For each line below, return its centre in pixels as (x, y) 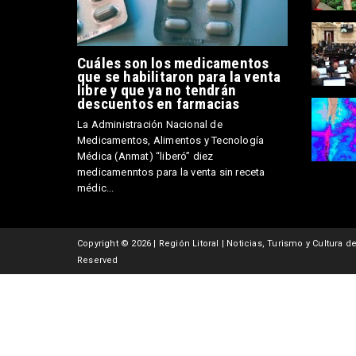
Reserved (98, 261)
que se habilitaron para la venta (179, 77)
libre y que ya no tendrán (157, 91)
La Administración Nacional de (150, 125)
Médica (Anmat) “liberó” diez (145, 157)
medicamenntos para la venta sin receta (171, 172)
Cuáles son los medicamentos (173, 64)
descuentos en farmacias (159, 104)
